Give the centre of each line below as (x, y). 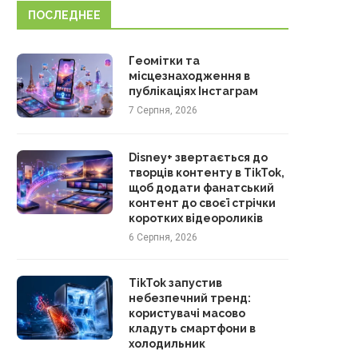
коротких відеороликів (196, 218)
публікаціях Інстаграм (193, 91)
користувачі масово (187, 313)
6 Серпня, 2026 (163, 237)
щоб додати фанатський (201, 187)
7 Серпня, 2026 (163, 110)
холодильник (167, 343)
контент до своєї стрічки (202, 203)
